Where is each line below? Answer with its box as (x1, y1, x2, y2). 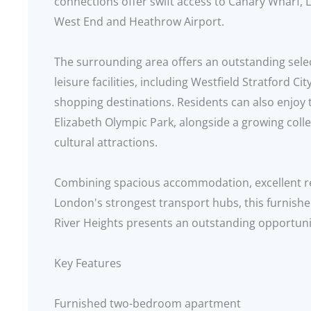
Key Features (54, 255, 121, 271)
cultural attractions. (54, 135, 158, 150)
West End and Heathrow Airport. (54, 14, 224, 29)
